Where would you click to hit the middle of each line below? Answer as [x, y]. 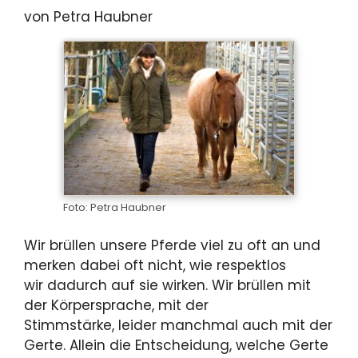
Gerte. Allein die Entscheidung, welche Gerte [176, 345]
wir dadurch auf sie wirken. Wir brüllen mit [167, 285]
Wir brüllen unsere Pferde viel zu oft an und [172, 245]
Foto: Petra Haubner [115, 208]
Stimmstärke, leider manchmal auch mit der [178, 325]
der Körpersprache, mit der [116, 305]
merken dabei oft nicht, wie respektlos [155, 265]
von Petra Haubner [88, 17]
